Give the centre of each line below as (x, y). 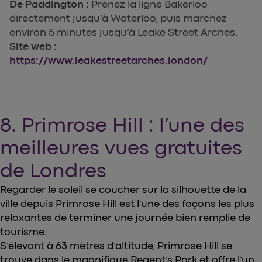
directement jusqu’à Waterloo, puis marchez (118, 18)
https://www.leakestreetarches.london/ (108, 60)
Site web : (33, 46)
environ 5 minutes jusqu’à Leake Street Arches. (124, 32)
